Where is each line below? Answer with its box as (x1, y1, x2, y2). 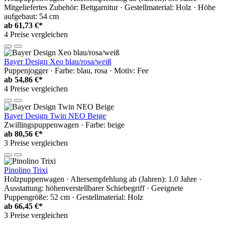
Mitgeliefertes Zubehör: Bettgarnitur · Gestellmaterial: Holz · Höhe (4, 3, 215, 12)
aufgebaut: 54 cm (4, 12, 59, 21)
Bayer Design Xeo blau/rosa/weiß (4, 57, 111, 66)
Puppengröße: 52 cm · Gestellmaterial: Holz (4, 193, 143, 202)
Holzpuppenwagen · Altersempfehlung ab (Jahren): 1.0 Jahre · (4, 175, 201, 184)
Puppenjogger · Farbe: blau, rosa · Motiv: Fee (4, 66, 149, 75)
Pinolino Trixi (4, 166, 48, 175)
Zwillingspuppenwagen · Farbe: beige (4, 121, 125, 130)
